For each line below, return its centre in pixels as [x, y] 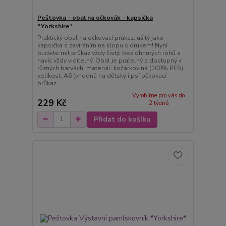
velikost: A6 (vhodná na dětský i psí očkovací [102, 76]
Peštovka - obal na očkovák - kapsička [95, 18]
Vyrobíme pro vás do [159, 96]
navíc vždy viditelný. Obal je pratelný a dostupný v [109, 61]
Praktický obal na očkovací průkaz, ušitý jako [100, 38]
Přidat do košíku [122, 119]
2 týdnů [158, 103]
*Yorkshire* [55, 26]
